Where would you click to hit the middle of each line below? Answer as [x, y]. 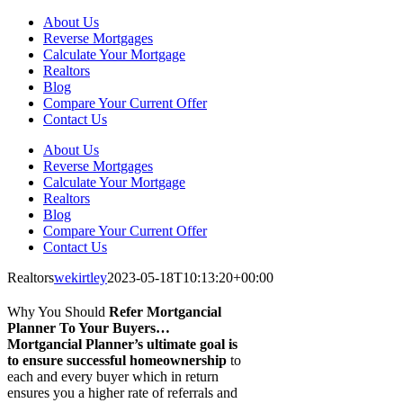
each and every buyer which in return [113, 376]
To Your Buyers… [115, 328]
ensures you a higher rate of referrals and [122, 393]
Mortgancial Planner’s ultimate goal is [122, 344]
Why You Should [58, 312]
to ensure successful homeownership [117, 360]
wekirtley [81, 278]
